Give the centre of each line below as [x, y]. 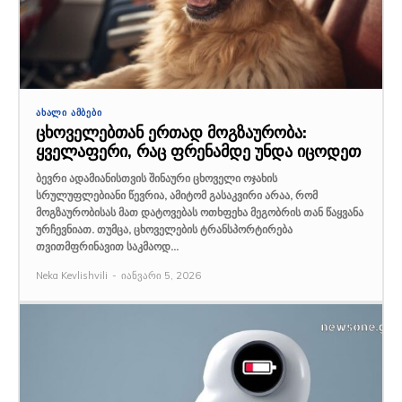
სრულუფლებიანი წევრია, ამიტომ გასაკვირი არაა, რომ [177, 196]
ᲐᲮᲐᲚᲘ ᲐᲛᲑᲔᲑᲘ [69, 113]
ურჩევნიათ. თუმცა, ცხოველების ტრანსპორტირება [164, 230]
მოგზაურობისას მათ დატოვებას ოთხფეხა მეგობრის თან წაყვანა [200, 213]
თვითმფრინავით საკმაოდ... [107, 247]
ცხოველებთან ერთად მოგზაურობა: [171, 133]
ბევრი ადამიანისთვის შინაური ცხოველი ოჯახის [157, 179]
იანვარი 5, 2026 [161, 276]
